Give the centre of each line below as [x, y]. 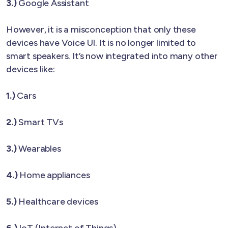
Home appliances [54, 175]
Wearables [39, 148]
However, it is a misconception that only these [101, 29]
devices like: [31, 69]
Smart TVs [40, 122]
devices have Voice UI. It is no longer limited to [101, 42]
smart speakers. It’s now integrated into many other [112, 56]
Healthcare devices [58, 201]
